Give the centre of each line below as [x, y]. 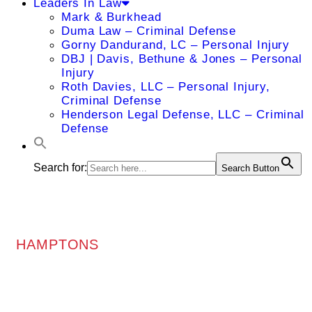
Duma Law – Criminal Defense [149, 31]
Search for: [60, 167]
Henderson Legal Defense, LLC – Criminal [183, 115]
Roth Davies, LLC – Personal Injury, [166, 87]
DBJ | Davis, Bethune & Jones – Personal [182, 59]
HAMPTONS [58, 244]
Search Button [250, 168]
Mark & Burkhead [111, 17]
